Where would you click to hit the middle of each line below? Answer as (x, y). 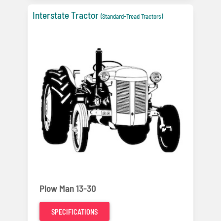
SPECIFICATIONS (74, 212)
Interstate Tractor (66, 15)
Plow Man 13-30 (68, 188)
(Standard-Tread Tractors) (132, 17)
